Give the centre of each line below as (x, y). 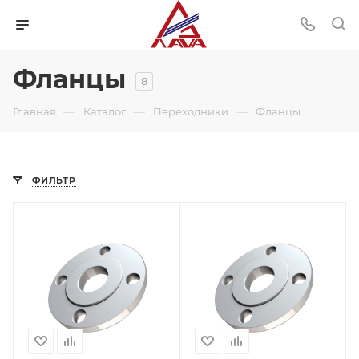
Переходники (191, 111)
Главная (34, 111)
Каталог (105, 111)
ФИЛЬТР (54, 180)
